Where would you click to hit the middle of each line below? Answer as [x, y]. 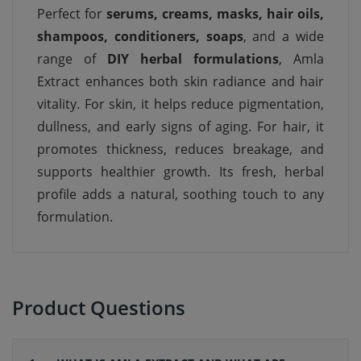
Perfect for [72, 14]
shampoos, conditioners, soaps [140, 37]
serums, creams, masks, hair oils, [215, 14]
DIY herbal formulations [193, 59]
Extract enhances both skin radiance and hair [180, 82]
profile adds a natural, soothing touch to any [180, 195]
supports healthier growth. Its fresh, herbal [180, 172]
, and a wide [284, 37]
